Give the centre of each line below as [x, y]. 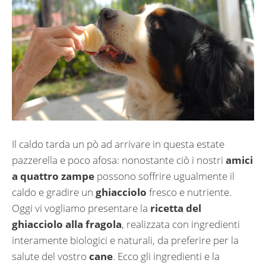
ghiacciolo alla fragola [67, 224]
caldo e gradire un [54, 192]
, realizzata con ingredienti [181, 224]
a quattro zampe [53, 176]
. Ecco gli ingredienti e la [166, 256]
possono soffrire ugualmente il [164, 176]
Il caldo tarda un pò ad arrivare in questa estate [118, 144]
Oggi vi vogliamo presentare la [81, 208]
